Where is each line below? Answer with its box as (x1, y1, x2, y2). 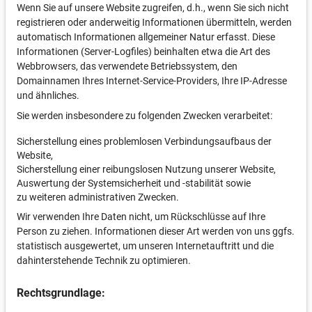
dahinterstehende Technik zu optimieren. (17, 255, 191, 266)
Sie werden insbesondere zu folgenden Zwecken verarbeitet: (17, 110, 272, 121)
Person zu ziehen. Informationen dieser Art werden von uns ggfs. (17, 226, 295, 237)
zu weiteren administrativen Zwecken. (17, 192, 179, 203)
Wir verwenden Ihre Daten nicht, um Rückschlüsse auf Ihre (17, 211, 265, 222)
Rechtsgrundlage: (17, 286, 105, 299)
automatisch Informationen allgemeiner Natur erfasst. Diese (17, 31, 275, 42)
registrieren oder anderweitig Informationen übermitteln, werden (17, 17, 292, 28)
